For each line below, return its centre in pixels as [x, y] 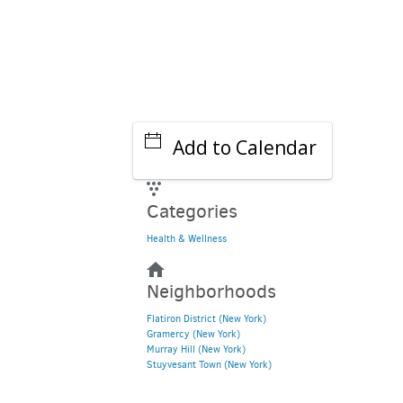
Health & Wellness [186, 239]
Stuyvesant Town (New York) [209, 365]
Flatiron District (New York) [206, 319]
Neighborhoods [211, 291]
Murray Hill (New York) [196, 349]
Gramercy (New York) [193, 334]
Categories [192, 211]
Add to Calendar [244, 148]
